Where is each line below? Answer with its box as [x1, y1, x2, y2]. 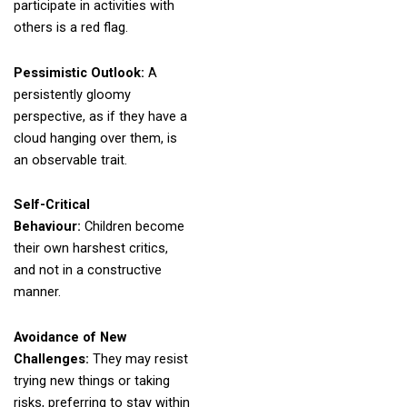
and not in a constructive [13, 262, 162, 279]
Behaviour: [13, 218, 84, 235]
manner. [13, 283, 61, 301]
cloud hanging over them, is [13, 129, 177, 146]
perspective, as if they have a [13, 107, 187, 124]
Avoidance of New [13, 328, 126, 345]
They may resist [92, 350, 188, 367]
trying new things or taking [13, 372, 170, 389]
